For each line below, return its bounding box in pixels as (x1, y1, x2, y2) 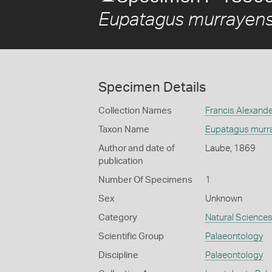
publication (98, 157, 143, 166)
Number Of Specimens (98, 175, 192, 185)
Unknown (205, 194, 242, 203)
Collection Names (98, 106, 172, 115)
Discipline (98, 251, 138, 260)
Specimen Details (98, 81, 206, 94)
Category (98, 213, 137, 222)
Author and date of (98, 144, 175, 153)
